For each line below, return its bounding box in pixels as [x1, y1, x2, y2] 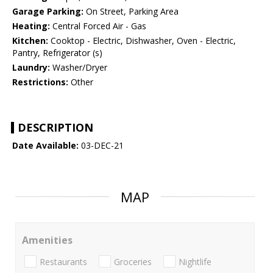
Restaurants [40, 255, 87, 268]
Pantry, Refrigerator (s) [12, 47, 102, 59]
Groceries [114, 255, 152, 268]
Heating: [12, 20, 50, 32]
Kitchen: [12, 35, 48, 47]
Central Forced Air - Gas [50, 20, 146, 32]
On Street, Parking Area [83, 5, 179, 18]
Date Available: [12, 140, 79, 152]
